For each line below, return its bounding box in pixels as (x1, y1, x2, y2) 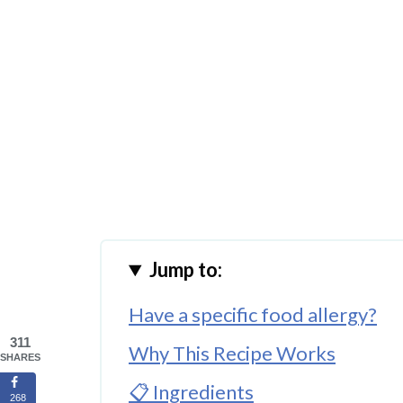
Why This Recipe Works (129, 341, 336, 366)
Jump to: (149, 257, 223, 282)
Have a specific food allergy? (129, 302, 377, 327)
